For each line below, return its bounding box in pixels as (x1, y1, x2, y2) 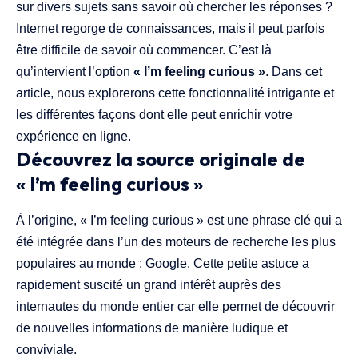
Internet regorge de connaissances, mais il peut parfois (16, 22, 324, 35)
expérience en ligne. (16, 129, 131, 143)
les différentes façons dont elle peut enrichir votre (16, 108, 292, 121)
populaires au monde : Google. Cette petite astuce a (16, 257, 309, 271)
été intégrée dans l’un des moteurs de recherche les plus (16, 235, 336, 249)
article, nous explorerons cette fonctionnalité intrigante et (16, 86, 334, 100)
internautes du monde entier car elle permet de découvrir (16, 300, 335, 314)
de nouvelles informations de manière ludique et (16, 321, 288, 336)
